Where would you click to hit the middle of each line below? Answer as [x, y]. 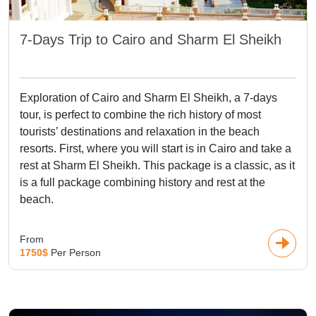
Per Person [76, 253]
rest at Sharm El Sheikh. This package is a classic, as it [157, 165]
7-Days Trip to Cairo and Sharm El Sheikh [151, 39]
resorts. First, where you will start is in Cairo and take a [156, 148]
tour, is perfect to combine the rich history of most [140, 115]
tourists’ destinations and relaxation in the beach [140, 132]
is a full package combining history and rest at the [142, 182]
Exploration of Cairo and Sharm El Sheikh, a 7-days [148, 98]
